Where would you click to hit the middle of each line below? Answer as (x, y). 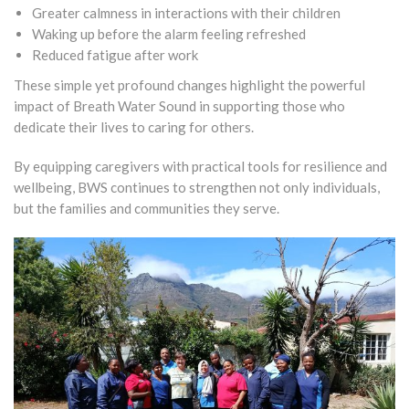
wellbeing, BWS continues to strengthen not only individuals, (197, 187)
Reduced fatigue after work (115, 54)
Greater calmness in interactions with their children (186, 12)
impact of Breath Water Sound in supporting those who (179, 105)
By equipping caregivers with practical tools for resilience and (200, 166)
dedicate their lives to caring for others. (134, 126)
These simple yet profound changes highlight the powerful (189, 84)
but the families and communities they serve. (147, 208)
